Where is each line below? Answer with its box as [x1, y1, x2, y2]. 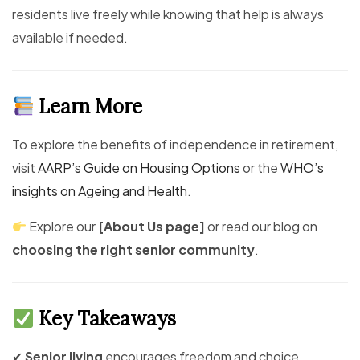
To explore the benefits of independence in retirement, [12, 136, 338, 153]
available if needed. [12, 29, 128, 47]
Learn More [34, 94, 143, 120]
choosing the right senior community [12, 241, 255, 259]
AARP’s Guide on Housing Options [38, 159, 240, 177]
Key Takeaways [34, 306, 177, 332]
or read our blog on [205, 218, 318, 235]
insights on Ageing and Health [12, 182, 187, 200]
